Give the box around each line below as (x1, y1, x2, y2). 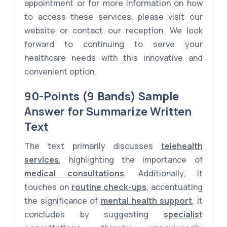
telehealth (161, 140, 203, 152)
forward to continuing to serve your (24, 39, 203, 50)
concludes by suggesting (24, 209, 164, 220)
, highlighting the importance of (59, 154, 203, 166)
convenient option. (24, 66, 97, 78)
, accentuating (146, 181, 203, 193)
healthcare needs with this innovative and (24, 52, 203, 64)
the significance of (24, 195, 101, 207)
